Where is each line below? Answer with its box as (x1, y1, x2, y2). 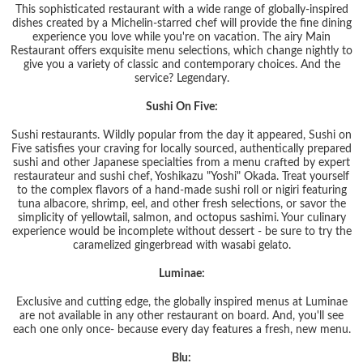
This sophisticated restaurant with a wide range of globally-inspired (15, 3, 348, 15)
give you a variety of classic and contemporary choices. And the (23, 58, 340, 70)
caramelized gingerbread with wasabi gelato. (72, 239, 291, 251)
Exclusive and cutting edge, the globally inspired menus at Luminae (15, 296, 348, 308)
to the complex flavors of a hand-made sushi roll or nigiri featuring (16, 184, 347, 196)
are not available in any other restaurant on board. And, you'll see (19, 310, 344, 322)
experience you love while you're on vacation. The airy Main (32, 31, 331, 43)
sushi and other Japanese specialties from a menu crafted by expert (13, 156, 350, 169)
